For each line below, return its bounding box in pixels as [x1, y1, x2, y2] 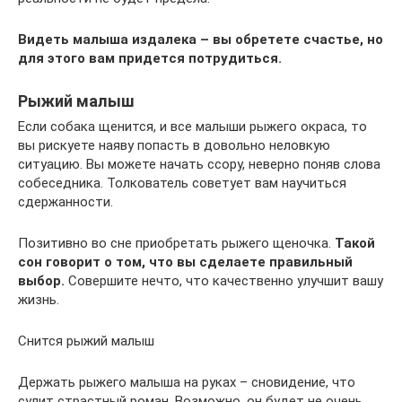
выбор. [18, 272, 65, 289]
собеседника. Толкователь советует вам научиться [18, 174, 346, 191]
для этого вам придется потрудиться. [18, 49, 282, 66]
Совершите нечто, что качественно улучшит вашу [65, 272, 383, 289]
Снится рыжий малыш [18, 332, 154, 349]
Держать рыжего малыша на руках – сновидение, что [18, 373, 355, 390]
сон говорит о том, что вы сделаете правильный [18, 253, 353, 270]
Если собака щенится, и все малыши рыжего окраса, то [18, 118, 367, 135]
